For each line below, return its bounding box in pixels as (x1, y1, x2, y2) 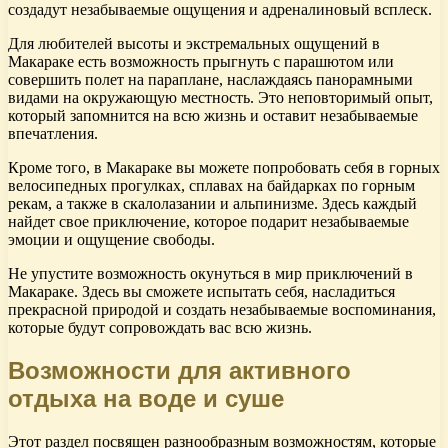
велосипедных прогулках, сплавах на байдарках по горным (8, 176, 415, 194)
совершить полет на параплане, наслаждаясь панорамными (8, 70, 413, 88)
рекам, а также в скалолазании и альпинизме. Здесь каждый (8, 194, 417, 212)
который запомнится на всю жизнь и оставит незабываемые (8, 106, 418, 124)
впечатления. (8, 124, 98, 142)
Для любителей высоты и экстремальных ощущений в (8, 34, 380, 52)
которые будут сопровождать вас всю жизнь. (8, 318, 312, 336)
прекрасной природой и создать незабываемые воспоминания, (8, 300, 436, 318)
